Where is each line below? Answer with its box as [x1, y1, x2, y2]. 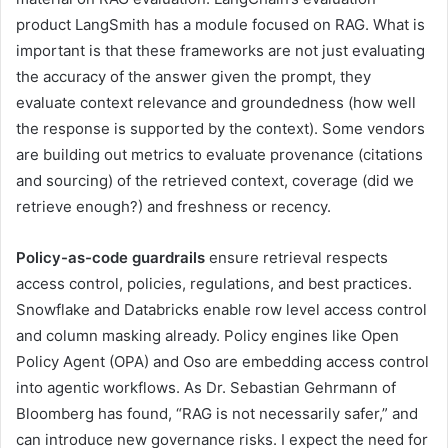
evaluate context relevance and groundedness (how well [16, 93, 416, 113]
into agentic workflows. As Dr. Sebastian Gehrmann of [16, 378, 396, 398]
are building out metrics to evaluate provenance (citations [16, 145, 423, 165]
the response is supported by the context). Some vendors [16, 119, 425, 139]
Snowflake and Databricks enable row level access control [16, 300, 427, 320]
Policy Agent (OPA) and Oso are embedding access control [16, 352, 429, 372]
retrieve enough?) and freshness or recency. [16, 197, 339, 217]
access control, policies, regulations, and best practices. [16, 274, 412, 294]
